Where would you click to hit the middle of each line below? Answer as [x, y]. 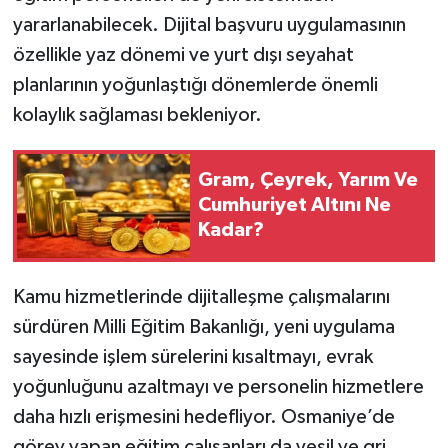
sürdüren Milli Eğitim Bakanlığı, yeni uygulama [203, 326]
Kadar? [231, 230]
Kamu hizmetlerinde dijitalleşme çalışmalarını [201, 296]
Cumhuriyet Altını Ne [294, 205]
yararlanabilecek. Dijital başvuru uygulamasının [209, 24]
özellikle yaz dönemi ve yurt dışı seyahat [183, 54]
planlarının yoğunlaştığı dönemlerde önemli [195, 84]
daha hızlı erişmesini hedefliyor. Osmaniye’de [203, 416]
